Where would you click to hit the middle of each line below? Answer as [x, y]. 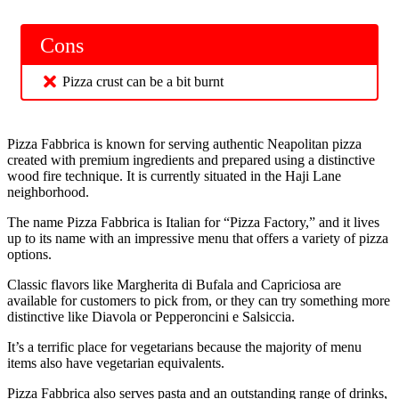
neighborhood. [48, 192]
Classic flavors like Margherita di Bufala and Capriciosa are [174, 285]
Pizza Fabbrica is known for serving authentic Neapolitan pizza [184, 144]
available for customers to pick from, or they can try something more [199, 301]
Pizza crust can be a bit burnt [143, 82]
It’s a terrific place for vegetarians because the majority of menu [184, 347]
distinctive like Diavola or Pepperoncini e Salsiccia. [153, 317]
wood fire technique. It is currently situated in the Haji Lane [174, 176]
